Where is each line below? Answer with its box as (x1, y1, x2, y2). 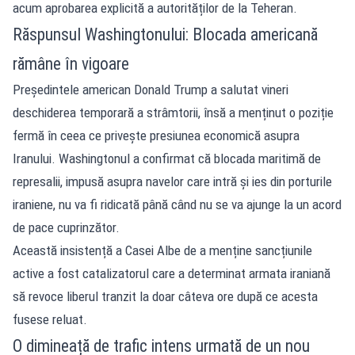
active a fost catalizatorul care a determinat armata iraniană (13, 265, 330, 281)
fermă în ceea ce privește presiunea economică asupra (13, 127, 300, 143)
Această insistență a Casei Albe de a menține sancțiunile (13, 242, 312, 258)
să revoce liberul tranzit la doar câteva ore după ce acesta (13, 288, 318, 304)
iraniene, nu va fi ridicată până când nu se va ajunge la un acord (13, 196, 342, 212)
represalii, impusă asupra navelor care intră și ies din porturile (13, 173, 332, 189)
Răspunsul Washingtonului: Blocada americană (13, 24, 318, 44)
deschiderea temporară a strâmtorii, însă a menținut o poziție (13, 104, 334, 120)
